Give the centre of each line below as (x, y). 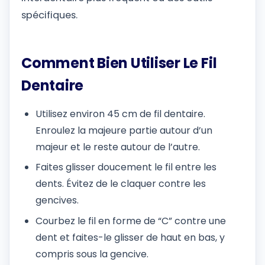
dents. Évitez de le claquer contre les (121, 184)
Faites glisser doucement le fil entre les (126, 167)
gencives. (57, 201)
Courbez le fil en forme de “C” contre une (131, 221)
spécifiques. (49, 15)
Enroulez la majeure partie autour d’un (124, 130)
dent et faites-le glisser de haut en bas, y (130, 237)
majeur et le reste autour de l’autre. (118, 147)
